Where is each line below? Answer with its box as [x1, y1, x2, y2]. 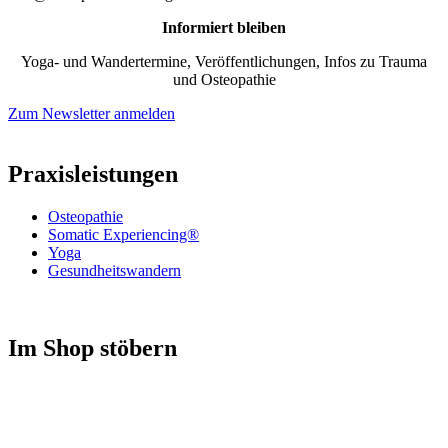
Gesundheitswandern [48, 262, 181, 280]
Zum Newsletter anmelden [8, 104, 175, 122]
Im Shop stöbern [8, 335, 177, 362]
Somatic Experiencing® [48, 226, 199, 244]
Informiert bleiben [162, 18, 286, 36]
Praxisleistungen [8, 161, 178, 188]
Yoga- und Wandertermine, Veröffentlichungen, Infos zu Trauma [21, 52, 427, 70]
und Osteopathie [172, 70, 276, 88]
